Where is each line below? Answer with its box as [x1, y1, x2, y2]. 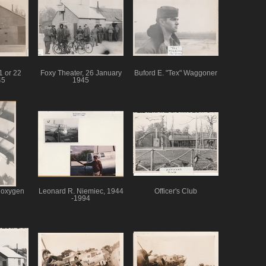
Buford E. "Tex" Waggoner [134, 69, 217, 77]
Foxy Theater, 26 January [40, 69, 122, 77]
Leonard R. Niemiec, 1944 [38, 187, 123, 195]
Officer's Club [154, 187, 197, 195]
